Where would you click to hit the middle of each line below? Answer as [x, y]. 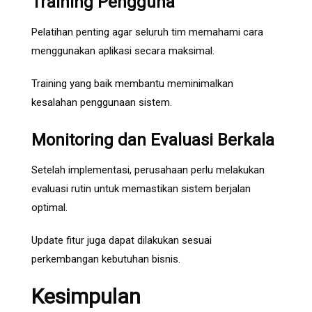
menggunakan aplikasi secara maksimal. [123, 51]
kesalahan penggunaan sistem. [102, 103]
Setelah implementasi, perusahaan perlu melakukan [148, 170]
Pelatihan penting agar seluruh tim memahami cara [147, 32]
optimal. [49, 208]
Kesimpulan [86, 297]
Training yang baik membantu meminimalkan [132, 84]
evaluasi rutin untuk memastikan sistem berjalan [141, 189]
